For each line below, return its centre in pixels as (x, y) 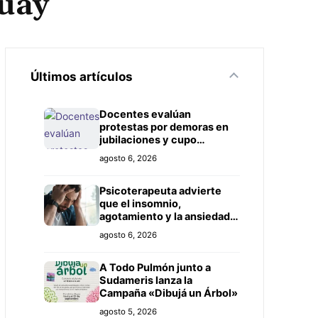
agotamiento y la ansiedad (164, 216)
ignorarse (123, 242)
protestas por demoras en (164, 127)
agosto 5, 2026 (128, 312)
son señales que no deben (164, 229)
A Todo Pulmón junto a (155, 268)
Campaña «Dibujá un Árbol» (168, 293)
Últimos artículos (81, 77)
